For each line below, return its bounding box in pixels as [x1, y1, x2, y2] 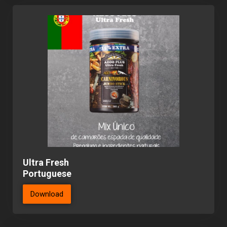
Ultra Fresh [23, 157, 69, 168]
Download [30, 190, 63, 199]
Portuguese [23, 168, 71, 179]
